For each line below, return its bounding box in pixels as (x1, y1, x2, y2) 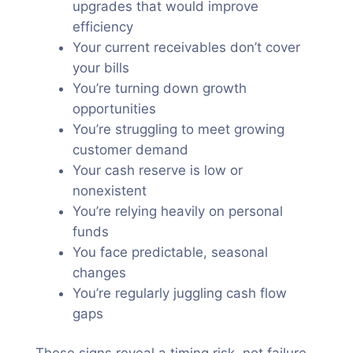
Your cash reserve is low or (72, 162, 243, 178)
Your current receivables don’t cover (72, 39, 300, 55)
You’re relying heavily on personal (72, 203, 283, 219)
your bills (72, 60, 129, 76)
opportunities (72, 101, 156, 117)
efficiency (72, 19, 133, 35)
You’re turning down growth (72, 80, 247, 96)
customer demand (72, 142, 188, 158)
